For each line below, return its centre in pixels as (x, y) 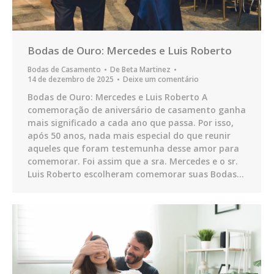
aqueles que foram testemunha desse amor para (133, 148)
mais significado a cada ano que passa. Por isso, (131, 122)
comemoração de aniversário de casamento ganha (137, 109)
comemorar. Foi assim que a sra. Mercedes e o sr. (133, 161)
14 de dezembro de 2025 (71, 79)
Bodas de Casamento (64, 69)
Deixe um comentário (161, 79)
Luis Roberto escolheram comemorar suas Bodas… (136, 174)
